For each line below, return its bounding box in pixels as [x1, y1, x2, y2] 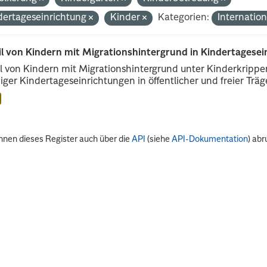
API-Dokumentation [172, 135, 249, 144]
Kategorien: [158, 13, 210, 23]
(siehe [145, 135, 172, 144]
